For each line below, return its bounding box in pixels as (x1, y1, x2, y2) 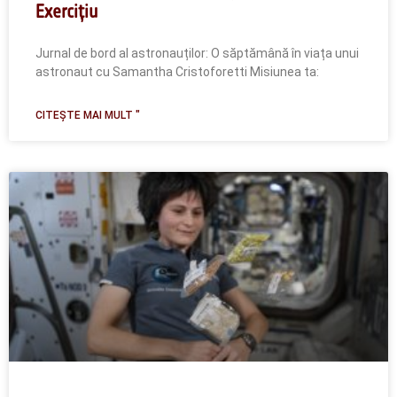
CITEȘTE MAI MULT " (35, 109, 140, 122)
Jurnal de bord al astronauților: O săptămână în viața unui (35, 46, 359, 61)
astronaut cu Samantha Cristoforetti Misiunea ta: (35, 65, 319, 80)
